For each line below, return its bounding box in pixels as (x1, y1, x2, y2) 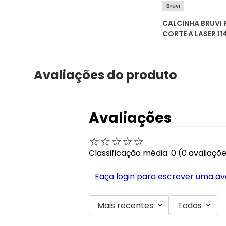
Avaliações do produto (34, 67, 178, 84)
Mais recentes (97, 199, 153, 211)
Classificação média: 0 (89, 147, 176, 159)
